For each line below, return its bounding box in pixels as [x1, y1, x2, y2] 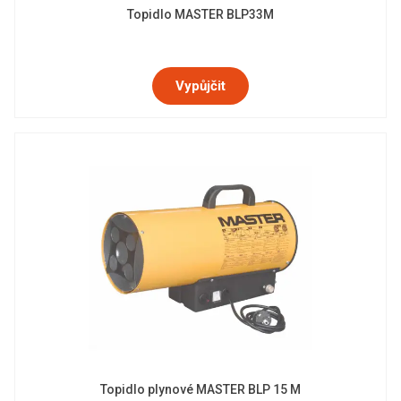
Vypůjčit [175, 78, 226, 94]
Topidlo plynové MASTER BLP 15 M [100, 382, 301, 397]
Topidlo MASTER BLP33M [127, 7, 274, 21]
